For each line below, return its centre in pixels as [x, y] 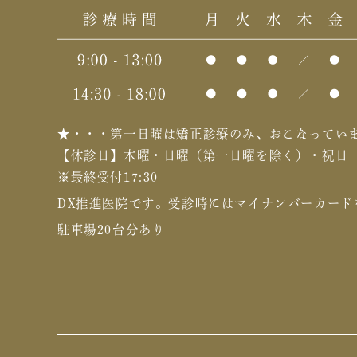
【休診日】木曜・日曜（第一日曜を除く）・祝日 [203, 155]
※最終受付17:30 [108, 177]
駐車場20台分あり [112, 229]
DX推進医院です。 [113, 203]
